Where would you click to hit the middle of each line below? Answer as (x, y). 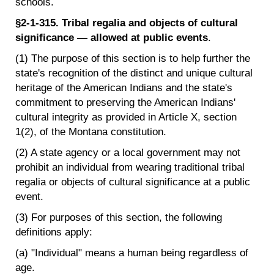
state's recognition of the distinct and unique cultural (134, 73)
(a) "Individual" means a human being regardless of (132, 253)
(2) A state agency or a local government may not (128, 153)
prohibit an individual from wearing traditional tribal (130, 167)
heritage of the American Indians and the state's (124, 88)
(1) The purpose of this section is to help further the (133, 58)
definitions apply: (54, 232)
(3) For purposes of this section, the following (119, 217)
